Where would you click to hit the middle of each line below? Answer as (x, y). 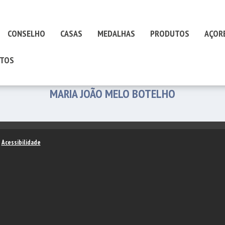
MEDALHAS (116, 33)
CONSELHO (26, 33)
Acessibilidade (21, 142)
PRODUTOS (170, 33)
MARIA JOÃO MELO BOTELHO (113, 94)
